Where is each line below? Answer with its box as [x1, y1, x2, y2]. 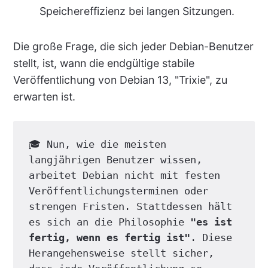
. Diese [190, 231, 232, 243]
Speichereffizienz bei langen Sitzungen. [39, 5, 234, 18]
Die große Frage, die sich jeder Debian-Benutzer [13, 39, 254, 53]
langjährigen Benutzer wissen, [28, 153, 202, 166]
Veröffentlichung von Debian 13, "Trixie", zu [13, 73, 227, 86]
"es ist [190, 215, 232, 228]
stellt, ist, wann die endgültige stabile [13, 56, 194, 69]
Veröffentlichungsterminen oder [28, 184, 208, 197]
